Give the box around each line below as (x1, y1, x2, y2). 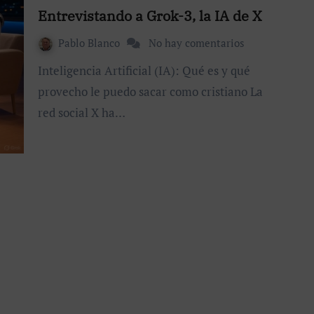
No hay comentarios (149, 35, 245, 50)
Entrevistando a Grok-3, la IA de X (38, 6, 261, 25)
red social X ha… (38, 104, 125, 121)
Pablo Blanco (58, 35, 123, 50)
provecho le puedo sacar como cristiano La (38, 83, 263, 100)
